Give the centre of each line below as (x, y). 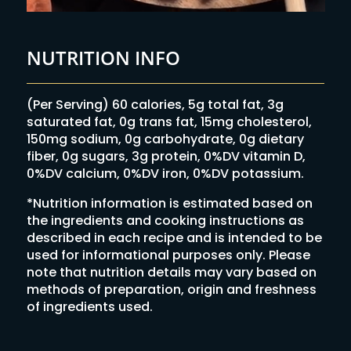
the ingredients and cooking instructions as (165, 220)
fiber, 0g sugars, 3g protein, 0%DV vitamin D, (166, 156)
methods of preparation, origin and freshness (171, 289)
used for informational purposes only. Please (168, 255)
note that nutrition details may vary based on (171, 272)
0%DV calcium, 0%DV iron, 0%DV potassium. (165, 173)
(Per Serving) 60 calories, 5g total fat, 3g (155, 104)
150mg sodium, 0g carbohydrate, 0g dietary (165, 139)
